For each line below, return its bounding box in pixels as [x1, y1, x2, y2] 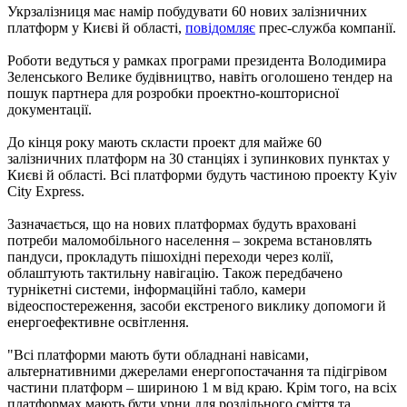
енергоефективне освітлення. [7, 313, 189, 330]
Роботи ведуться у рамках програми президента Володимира [7, 52, 386, 68]
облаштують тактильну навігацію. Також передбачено [7, 264, 342, 281]
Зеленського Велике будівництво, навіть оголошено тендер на [7, 68, 392, 84]
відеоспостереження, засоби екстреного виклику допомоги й [7, 297, 386, 313]
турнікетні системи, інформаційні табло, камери [7, 281, 306, 297]
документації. [7, 101, 92, 117]
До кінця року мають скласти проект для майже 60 [7, 134, 322, 150]
